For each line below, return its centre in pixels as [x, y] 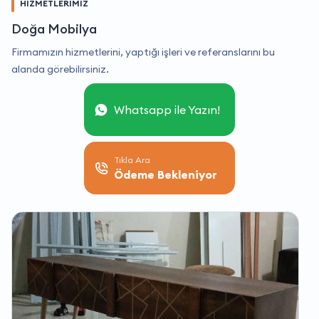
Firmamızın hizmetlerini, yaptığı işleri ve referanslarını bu [143, 52]
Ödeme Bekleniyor [166, 175]
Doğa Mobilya [54, 29]
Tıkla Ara [132, 160]
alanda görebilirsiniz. [60, 69]
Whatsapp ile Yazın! [167, 110]
